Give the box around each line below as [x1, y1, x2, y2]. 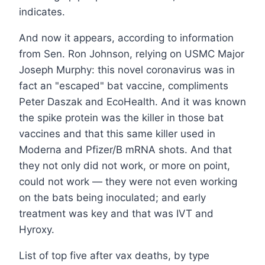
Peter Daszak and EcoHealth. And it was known [19, 96, 246, 108]
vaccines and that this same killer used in [19, 128, 215, 140]
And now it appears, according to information [19, 32, 234, 44]
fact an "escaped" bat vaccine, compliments [19, 80, 228, 92]
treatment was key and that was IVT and [19, 208, 214, 220]
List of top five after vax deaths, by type [19, 250, 209, 262]
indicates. [19, 6, 65, 18]
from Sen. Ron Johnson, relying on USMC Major [19, 48, 244, 60]
